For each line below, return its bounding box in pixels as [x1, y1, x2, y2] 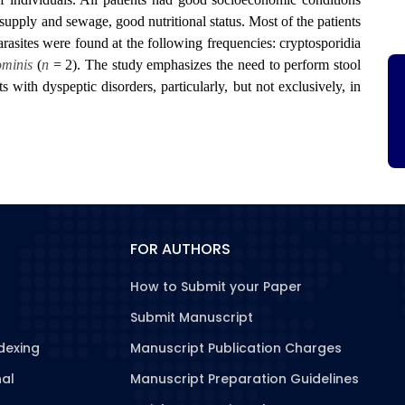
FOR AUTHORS [130, 239, 231, 259]
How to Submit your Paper [130, 278, 302, 296]
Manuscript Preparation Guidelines [130, 370, 359, 388]
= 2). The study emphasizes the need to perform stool [48, 57, 362, 72]
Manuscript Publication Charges [130, 339, 342, 357]
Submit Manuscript [130, 308, 253, 326]
